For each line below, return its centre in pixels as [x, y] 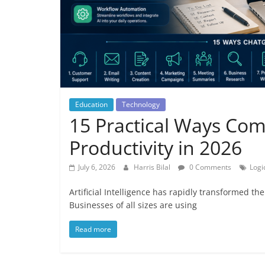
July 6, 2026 [97, 167]
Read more [93, 230]
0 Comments [209, 167]
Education [91, 105]
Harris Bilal [153, 167]
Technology [141, 105]
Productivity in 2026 [156, 148]
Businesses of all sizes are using [133, 205]
